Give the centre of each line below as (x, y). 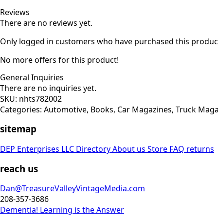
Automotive (65, 109)
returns (200, 149)
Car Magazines (145, 109)
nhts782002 (40, 99)
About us (130, 149)
